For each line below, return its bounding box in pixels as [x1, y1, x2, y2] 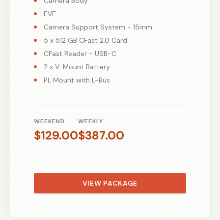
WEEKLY [78, 117, 103, 125]
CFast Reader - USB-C [44, 49, 116, 58]
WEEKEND [34, 117, 65, 125]
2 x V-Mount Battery [44, 62, 110, 71]
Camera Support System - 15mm [44, 22, 152, 31]
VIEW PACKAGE [82, 178, 138, 188]
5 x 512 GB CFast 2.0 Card [44, 35, 127, 45]
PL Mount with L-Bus [44, 75, 110, 84]
